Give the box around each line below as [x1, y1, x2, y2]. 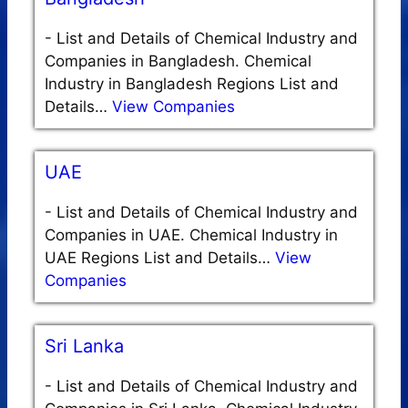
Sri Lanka [45, 334, 124, 357]
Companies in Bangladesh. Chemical [45, 51, 311, 70]
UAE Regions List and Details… [45, 248, 275, 267]
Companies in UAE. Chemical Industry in [45, 225, 338, 244]
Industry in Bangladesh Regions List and [45, 74, 339, 93]
